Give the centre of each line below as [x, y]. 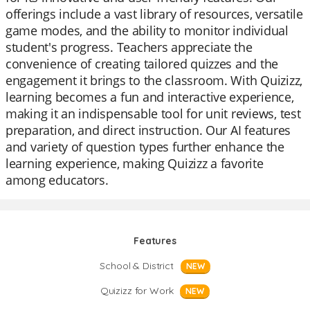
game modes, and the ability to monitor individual [147, 30]
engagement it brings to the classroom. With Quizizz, [154, 80]
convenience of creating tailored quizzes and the [142, 64]
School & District [137, 266]
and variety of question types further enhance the [145, 147]
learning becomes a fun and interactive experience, [150, 97]
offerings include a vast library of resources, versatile [154, 14]
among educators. [57, 180]
